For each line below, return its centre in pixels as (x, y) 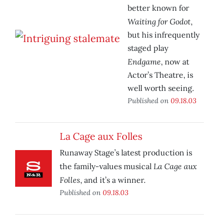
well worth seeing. (161, 88)
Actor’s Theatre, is (160, 75)
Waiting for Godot (159, 22)
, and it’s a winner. (113, 180)
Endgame (144, 62)
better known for (158, 8)
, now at (175, 62)
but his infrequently (164, 35)
